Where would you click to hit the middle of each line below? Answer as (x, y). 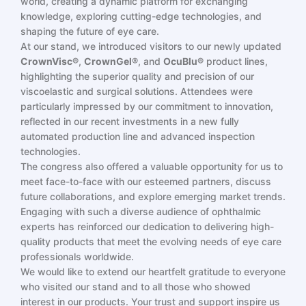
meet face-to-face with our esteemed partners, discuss (146, 181)
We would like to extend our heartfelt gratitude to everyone (153, 272)
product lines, (236, 61)
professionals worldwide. (77, 256)
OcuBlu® (183, 61)
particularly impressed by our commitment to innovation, (147, 106)
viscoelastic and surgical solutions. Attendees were (137, 91)
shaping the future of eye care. (90, 31)
